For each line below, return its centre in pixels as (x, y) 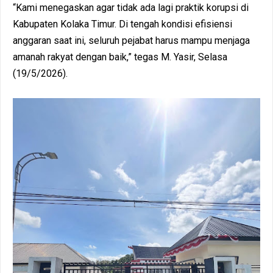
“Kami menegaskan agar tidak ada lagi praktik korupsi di (131, 7)
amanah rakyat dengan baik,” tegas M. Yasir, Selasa (120, 57)
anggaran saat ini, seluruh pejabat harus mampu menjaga (131, 40)
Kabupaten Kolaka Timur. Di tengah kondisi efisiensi (122, 24)
